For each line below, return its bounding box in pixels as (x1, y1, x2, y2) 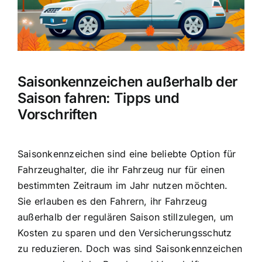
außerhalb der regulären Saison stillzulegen (18, 211, 214, 223)
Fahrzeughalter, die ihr (18, 163, 122, 175)
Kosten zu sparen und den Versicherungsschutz (18, 226, 232, 239)
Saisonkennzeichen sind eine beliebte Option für (18, 147, 236, 160)
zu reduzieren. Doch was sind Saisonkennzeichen (18, 242, 243, 254)
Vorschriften (18, 106, 97, 123)
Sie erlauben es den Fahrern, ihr (18, 195, 165, 207)
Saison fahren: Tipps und (18, 89, 180, 107)
